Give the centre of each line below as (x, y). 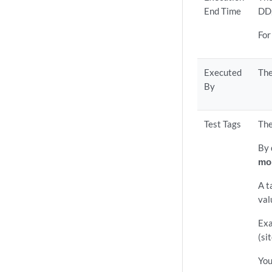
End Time (223, 11)
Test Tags (223, 124)
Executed (223, 72)
